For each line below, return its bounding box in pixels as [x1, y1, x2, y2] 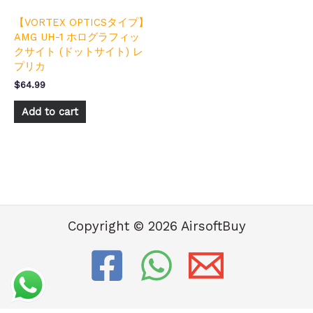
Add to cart [21, 105, 78, 119]
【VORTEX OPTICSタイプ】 [14, 15, 149, 29]
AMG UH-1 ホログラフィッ [14, 30, 140, 43]
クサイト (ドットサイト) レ [14, 45, 143, 58]
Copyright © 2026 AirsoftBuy [67, 219, 246, 235]
